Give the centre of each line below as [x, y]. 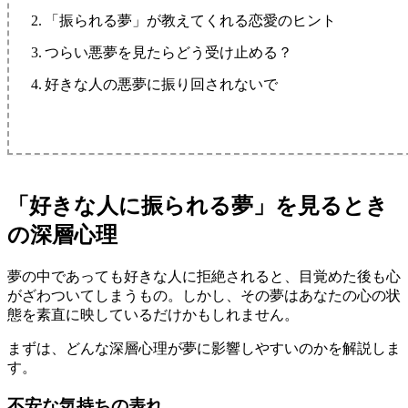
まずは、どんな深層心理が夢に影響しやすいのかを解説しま [204, 348]
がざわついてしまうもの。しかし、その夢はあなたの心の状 [204, 295]
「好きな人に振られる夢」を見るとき [198, 205]
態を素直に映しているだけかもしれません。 [153, 314]
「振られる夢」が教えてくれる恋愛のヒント [191, 20]
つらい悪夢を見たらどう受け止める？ [169, 53]
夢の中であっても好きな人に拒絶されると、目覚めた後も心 [204, 276]
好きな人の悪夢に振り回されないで [162, 85]
